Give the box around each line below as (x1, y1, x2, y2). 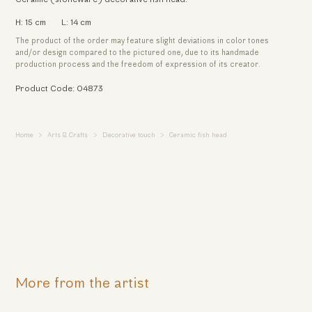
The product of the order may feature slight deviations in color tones (15, 37, 269, 45)
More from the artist (15, 276, 149, 291)
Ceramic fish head (169, 132, 228, 139)
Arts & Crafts (47, 132, 88, 139)
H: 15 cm (15, 18, 46, 27)
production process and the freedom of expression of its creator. (15, 61, 260, 69)
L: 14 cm (61, 18, 91, 27)
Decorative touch (102, 132, 155, 139)
